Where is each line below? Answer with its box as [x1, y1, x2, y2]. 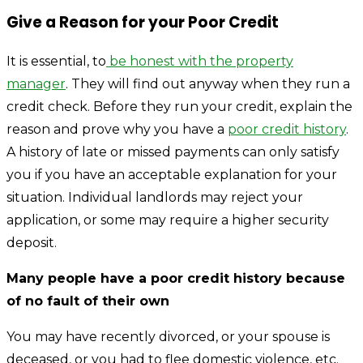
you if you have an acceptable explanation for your [6, 167, 337, 183]
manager [6, 76, 66, 92]
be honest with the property [106, 53, 293, 70]
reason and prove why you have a [6, 122, 228, 138]
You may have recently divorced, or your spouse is [6, 329, 330, 345]
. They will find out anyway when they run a [66, 76, 350, 92]
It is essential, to [6, 53, 106, 70]
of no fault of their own [6, 293, 169, 310]
